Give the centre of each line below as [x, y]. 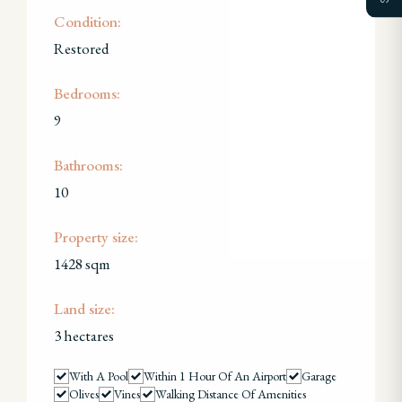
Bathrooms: [88, 165]
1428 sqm [82, 264]
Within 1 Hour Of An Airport [215, 376]
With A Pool [99, 376]
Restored [82, 48]
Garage [319, 376]
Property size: [96, 237]
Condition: [87, 22]
